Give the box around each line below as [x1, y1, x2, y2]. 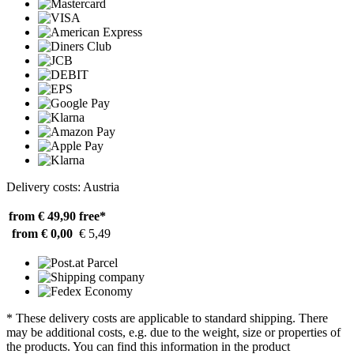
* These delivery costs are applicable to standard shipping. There [6, 311, 328, 325]
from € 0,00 [12, 226, 73, 240]
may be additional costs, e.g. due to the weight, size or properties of [6, 325, 341, 339]
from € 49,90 [9, 209, 76, 223]
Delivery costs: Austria [6, 179, 119, 194]
